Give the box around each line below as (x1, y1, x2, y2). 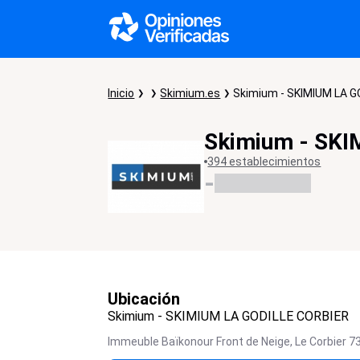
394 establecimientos (207, 155, 321, 168)
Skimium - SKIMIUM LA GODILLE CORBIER (108, 309, 350, 324)
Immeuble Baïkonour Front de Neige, (108, 335, 293, 348)
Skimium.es (160, 87, 221, 100)
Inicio (108, 87, 135, 100)
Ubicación (108, 289, 181, 309)
